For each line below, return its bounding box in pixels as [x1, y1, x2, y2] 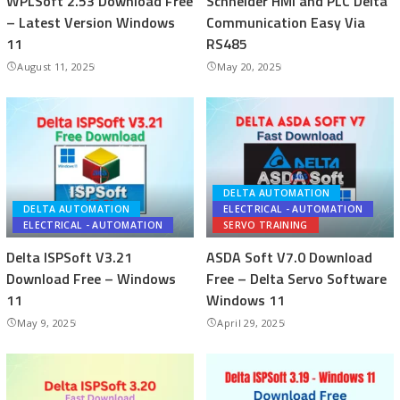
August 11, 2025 [17, 59, 95, 73]
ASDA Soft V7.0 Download [206, 246, 372, 268]
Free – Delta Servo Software [206, 268, 387, 289]
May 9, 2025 [17, 316, 75, 329]
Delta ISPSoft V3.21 [6, 246, 132, 268]
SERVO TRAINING [223, 219, 308, 231]
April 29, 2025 [217, 316, 284, 329]
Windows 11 [206, 289, 285, 311]
